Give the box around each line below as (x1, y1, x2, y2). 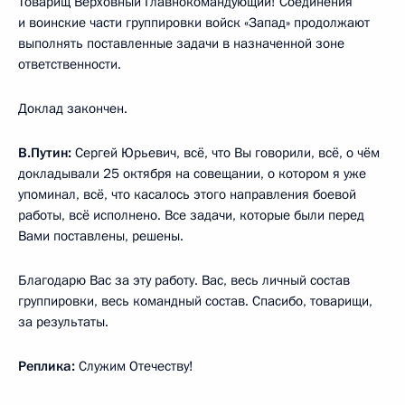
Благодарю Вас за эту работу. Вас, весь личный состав (18, 270, 350, 289)
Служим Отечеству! (75, 356, 193, 375)
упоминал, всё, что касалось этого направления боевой (18, 184, 356, 203)
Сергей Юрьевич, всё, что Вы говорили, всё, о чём (75, 143, 380, 162)
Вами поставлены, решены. (18, 226, 184, 245)
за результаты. (18, 312, 108, 331)
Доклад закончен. (18, 99, 127, 118)
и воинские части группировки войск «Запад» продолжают (18, 13, 370, 32)
